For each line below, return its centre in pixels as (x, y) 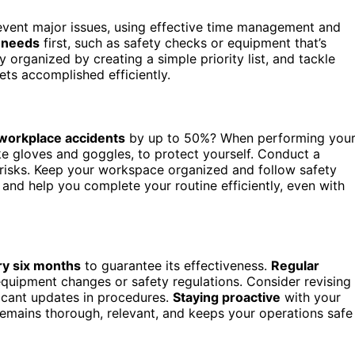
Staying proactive (227, 297)
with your (311, 297)
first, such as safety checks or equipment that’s (183, 42)
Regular (295, 265)
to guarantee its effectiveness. (176, 265)
